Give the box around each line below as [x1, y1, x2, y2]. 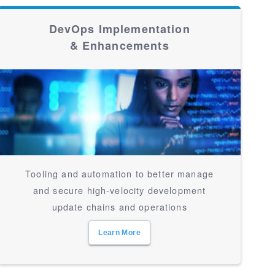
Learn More [98, 228, 141, 237]
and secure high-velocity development [33, 184, 206, 196]
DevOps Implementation [48, 21, 190, 37]
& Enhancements [69, 37, 169, 53]
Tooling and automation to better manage [25, 167, 214, 180]
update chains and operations [52, 200, 187, 213]
